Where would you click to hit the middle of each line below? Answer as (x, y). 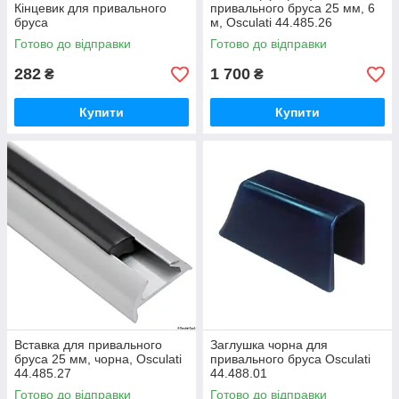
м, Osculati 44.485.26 (271, 22)
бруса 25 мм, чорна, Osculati (98, 359)
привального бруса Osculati (290, 359)
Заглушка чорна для (269, 345)
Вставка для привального (88, 345)
